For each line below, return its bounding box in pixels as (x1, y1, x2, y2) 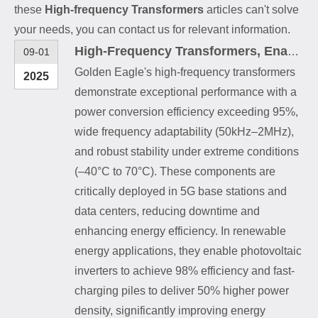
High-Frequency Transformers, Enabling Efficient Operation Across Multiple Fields (287, 45, 299, 57)
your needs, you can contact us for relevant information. (14, 23, 290, 35)
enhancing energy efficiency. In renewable (75, 224, 286, 237)
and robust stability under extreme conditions (75, 145, 299, 158)
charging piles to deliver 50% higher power (75, 284, 289, 297)
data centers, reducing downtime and (75, 204, 260, 217)
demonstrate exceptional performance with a (75, 85, 297, 98)
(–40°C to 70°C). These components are (75, 165, 275, 177)
